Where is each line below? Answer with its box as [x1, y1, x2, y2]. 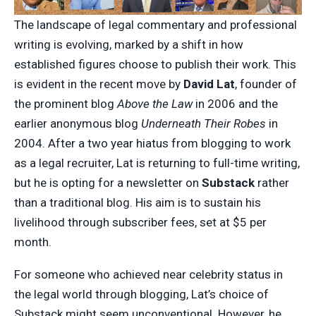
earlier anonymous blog [14, 116, 141, 130]
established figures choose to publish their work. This [14, 56, 296, 71]
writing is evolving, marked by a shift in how [14, 37, 243, 51]
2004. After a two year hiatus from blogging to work [14, 135, 291, 150]
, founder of [235, 76, 297, 91]
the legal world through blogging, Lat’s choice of [14, 286, 269, 301]
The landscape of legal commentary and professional [14, 17, 297, 32]
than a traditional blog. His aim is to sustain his [14, 195, 261, 209]
